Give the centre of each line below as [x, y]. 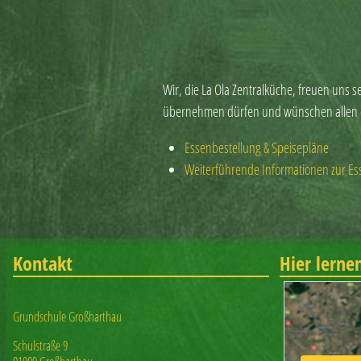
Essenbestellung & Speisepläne [257, 148]
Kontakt [43, 263]
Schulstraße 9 [40, 345]
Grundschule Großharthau [67, 316]
